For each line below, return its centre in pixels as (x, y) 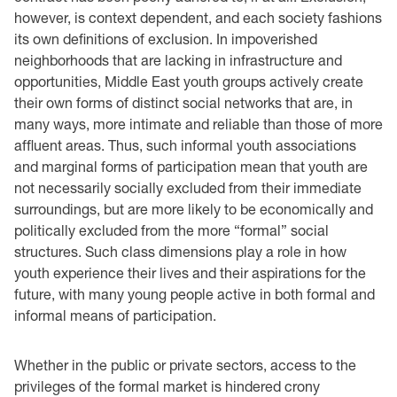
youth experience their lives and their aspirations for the (190, 272)
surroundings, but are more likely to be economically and (194, 208)
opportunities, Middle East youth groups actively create (189, 81)
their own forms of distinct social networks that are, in (183, 102)
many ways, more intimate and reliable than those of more (198, 123)
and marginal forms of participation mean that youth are (191, 166)
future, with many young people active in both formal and (195, 293)
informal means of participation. (115, 315)
